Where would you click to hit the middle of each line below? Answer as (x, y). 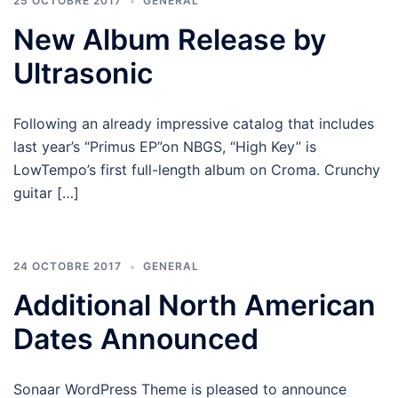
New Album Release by (170, 40)
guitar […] (46, 193)
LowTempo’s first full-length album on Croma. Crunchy (197, 170)
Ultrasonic (83, 73)
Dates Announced (136, 339)
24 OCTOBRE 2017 (68, 266)
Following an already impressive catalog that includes (194, 123)
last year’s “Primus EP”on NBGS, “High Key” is (165, 147)
